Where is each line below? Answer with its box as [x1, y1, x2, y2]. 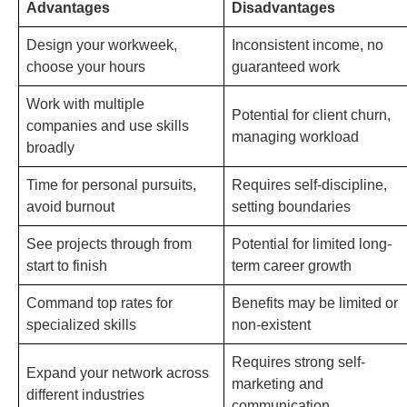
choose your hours [26, 59, 145, 75]
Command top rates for [26, 295, 173, 312]
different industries [26, 387, 144, 403]
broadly [26, 140, 74, 156]
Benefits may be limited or [232, 295, 398, 312]
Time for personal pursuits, [26, 177, 196, 194]
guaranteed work [232, 59, 340, 75]
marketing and [232, 376, 323, 392]
